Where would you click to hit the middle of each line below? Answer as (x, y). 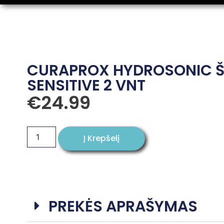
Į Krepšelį (101, 138)
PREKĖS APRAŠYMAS (123, 207)
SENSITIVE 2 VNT (86, 86)
